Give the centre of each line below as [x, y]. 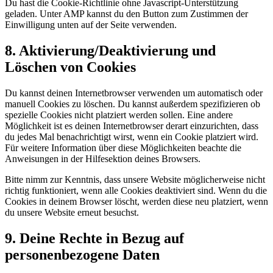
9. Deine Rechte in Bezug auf [94, 238]
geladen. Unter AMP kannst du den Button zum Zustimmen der [126, 14]
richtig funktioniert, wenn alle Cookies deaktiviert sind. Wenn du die [136, 190]
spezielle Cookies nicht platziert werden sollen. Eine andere [119, 115]
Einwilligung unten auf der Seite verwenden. [91, 25]
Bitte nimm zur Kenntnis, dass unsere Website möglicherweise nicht [135, 179]
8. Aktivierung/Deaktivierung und [110, 51]
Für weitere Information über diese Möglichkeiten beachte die [123, 147]
